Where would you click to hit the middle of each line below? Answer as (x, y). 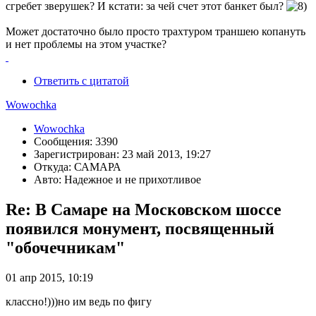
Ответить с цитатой (81, 80)
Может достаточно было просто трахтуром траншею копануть (156, 31)
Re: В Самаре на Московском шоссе (144, 209)
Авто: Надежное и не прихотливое (117, 179)
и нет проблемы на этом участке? (86, 44)
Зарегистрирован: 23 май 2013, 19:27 (122, 154)
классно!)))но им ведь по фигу (79, 301)
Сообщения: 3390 (76, 141)
